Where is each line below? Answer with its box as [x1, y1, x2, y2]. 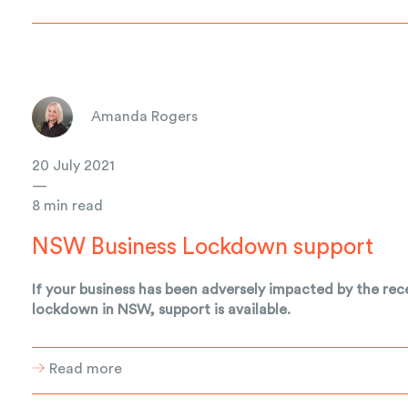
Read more [49, 361, 123, 376]
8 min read [32, 198, 104, 213]
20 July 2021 [32, 158, 116, 173]
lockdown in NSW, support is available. [32, 301, 291, 317]
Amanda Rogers [91, 109, 199, 125]
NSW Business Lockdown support [32, 235, 374, 259]
